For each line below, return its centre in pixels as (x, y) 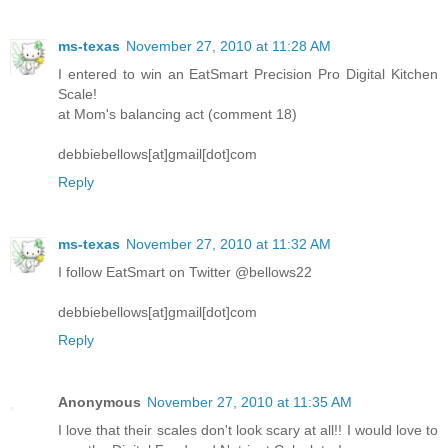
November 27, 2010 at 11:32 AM (228, 244)
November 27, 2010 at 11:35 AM (249, 402)
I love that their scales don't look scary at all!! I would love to (248, 430)
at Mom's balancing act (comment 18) (177, 114)
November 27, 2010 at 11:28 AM (228, 46)
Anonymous (99, 402)
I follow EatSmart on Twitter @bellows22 (185, 272)
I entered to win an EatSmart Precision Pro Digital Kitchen (248, 74)
